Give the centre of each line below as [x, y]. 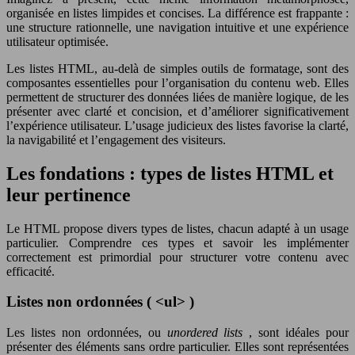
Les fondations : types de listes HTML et [170, 173]
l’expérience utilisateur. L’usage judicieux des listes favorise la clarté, [177, 125]
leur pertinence [69, 195]
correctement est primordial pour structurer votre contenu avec [177, 257]
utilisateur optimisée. [57, 41]
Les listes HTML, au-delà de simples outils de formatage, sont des [177, 68]
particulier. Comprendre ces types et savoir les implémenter [177, 242]
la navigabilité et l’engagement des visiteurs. [116, 139]
